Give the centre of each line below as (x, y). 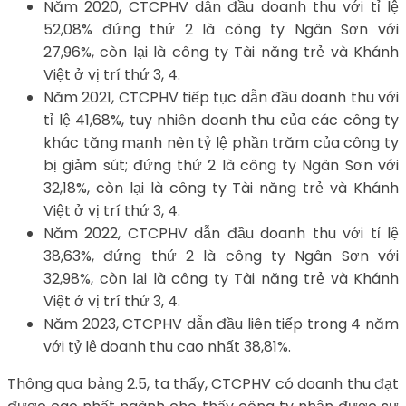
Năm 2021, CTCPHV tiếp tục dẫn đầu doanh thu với (221, 97)
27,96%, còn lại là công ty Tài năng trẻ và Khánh (221, 52)
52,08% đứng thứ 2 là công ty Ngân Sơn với (221, 29)
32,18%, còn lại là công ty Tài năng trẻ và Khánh (221, 188)
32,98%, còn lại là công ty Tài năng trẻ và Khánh (221, 278)
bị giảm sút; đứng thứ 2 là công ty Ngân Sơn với (221, 165)
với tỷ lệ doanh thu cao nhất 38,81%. (167, 346)
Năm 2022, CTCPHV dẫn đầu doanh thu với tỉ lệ (221, 233)
